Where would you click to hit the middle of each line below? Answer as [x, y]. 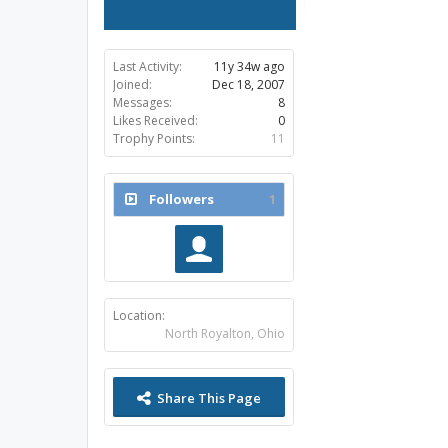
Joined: [132, 84]
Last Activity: [147, 66]
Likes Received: [155, 120]
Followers [181, 199]
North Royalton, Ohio [225, 333]
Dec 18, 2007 [248, 84]
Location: [139, 315]
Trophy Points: [154, 138]
